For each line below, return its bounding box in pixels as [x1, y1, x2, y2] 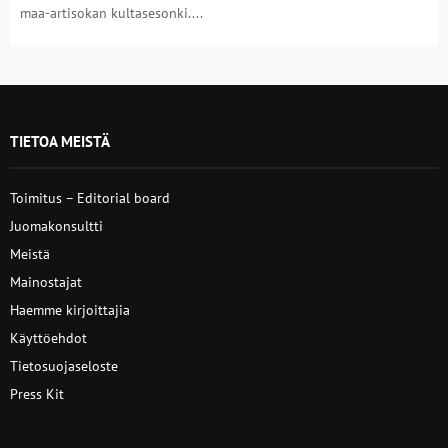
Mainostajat [10, 273, 82, 291]
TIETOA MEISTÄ [10, 132, 110, 151]
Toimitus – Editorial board [10, 189, 170, 207]
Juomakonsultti [10, 217, 103, 235]
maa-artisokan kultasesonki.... [20, 4, 203, 22]
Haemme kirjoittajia [10, 301, 130, 319]
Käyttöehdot [10, 329, 87, 347]
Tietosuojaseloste [10, 357, 118, 375]
